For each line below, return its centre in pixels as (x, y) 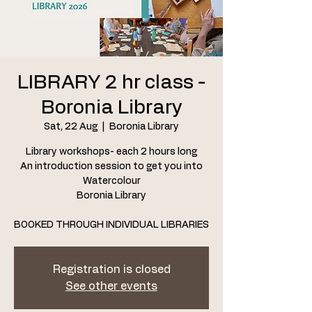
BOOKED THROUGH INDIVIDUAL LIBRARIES (111, 225)
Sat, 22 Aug (71, 127)
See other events (111, 286)
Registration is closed (111, 270)
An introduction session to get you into (111, 166)
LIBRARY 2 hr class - (111, 83)
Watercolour (111, 181)
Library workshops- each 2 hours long (111, 152)
